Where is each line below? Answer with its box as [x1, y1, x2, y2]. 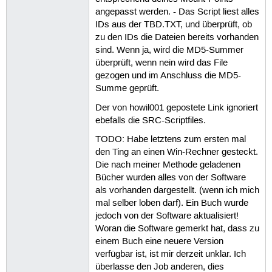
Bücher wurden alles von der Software [95, 172, 246, 183]
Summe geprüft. [95, 83, 159, 95]
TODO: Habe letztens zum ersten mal [95, 134, 246, 145]
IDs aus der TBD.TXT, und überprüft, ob [95, 19, 252, 31]
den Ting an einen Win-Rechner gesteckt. [95, 146, 258, 158]
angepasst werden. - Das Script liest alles [95, 7, 259, 18]
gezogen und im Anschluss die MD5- [95, 70, 241, 82]
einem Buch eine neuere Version [95, 236, 223, 247]
